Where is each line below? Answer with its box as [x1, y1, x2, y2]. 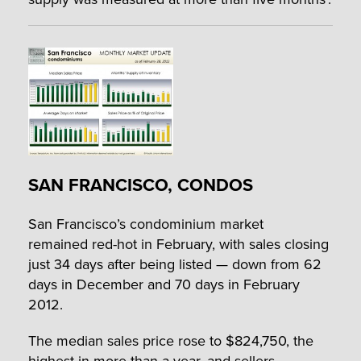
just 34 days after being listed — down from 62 [28, 253, 322, 274]
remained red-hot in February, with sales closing [28, 233, 329, 254]
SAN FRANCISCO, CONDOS [28, 171, 253, 197]
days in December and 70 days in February [28, 273, 300, 294]
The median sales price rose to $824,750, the [28, 330, 313, 351]
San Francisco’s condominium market [28, 213, 263, 234]
